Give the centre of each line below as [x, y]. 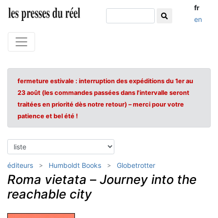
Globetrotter [136, 165]
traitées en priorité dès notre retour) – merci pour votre [101, 104]
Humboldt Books [75, 165]
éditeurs [20, 165]
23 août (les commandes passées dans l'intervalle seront [103, 93]
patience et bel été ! [48, 116]
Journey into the [148, 179]
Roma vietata [47, 179]
